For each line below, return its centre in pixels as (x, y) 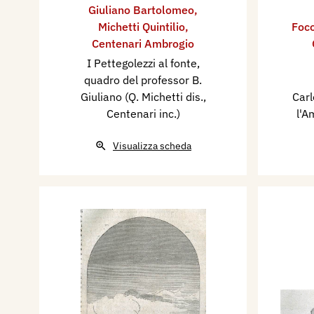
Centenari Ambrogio (143, 43)
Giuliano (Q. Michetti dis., (143, 97)
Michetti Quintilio (141, 27)
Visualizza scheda (152, 146)
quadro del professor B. (143, 80)
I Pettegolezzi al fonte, (143, 63)
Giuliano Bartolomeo (141, 10)
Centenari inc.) (143, 114)
